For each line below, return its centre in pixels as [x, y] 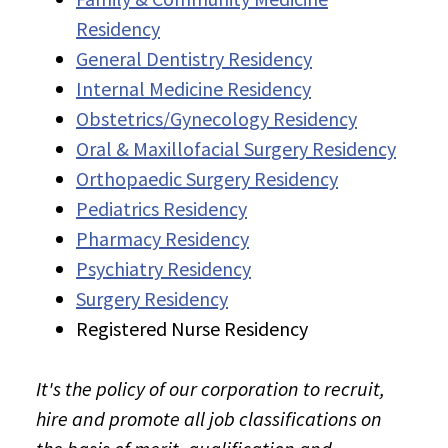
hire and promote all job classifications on [209, 419]
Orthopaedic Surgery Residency [207, 179]
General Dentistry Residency [194, 59]
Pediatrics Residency [161, 209]
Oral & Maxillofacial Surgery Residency [236, 149]
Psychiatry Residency [163, 269]
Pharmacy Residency [162, 239]
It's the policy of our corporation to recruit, [210, 389]
